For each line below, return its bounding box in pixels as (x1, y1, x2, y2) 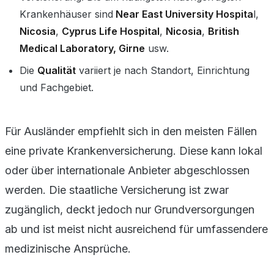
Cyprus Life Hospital (62, 24, 160, 37)
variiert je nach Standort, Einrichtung (76, 64, 250, 76)
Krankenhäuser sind (20, 7, 113, 20)
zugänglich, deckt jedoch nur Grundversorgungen (5, 202, 254, 216)
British (208, 24, 239, 37)
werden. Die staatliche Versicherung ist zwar (5, 183, 229, 196)
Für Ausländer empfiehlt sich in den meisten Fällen (5, 124, 257, 138)
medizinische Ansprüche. (5, 242, 131, 255)
